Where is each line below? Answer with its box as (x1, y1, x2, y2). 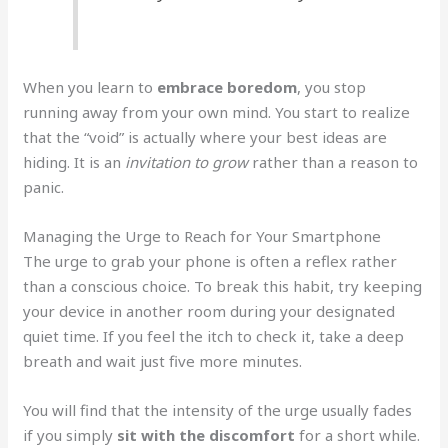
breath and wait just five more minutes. (23, 351, 303, 372)
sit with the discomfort (117, 425, 296, 446)
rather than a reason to (248, 152, 419, 173)
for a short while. (295, 425, 421, 446)
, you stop (297, 77, 367, 98)
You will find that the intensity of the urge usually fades (23, 400, 413, 421)
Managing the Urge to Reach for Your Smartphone (23, 226, 382, 247)
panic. (23, 177, 65, 198)
